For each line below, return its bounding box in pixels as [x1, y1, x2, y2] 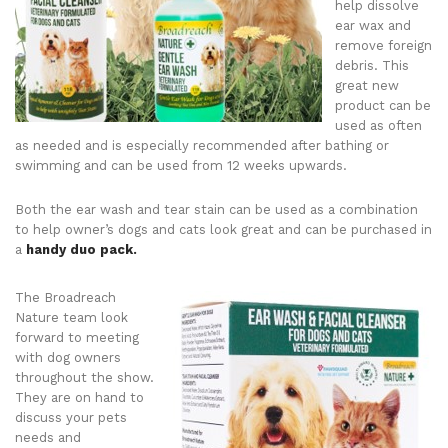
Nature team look [15, 310, 128, 325]
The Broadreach [15, 290, 116, 305]
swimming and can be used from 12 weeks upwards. [15, 158, 347, 173]
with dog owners [15, 350, 121, 365]
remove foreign [335, 38, 432, 53]
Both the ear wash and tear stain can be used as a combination [15, 202, 418, 217]
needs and [15, 430, 81, 445]
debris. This [335, 58, 409, 73]
